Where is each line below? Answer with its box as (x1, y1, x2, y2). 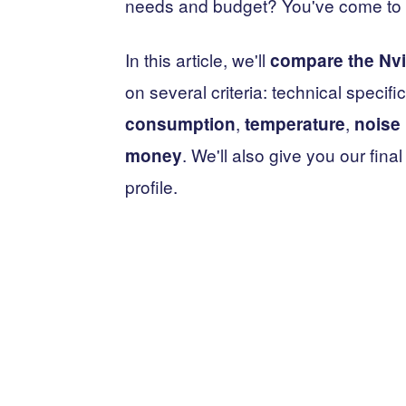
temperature (245, 111, 345, 136)
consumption (125, 111, 236, 136)
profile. (125, 174, 178, 198)
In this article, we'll (125, 47, 270, 72)
